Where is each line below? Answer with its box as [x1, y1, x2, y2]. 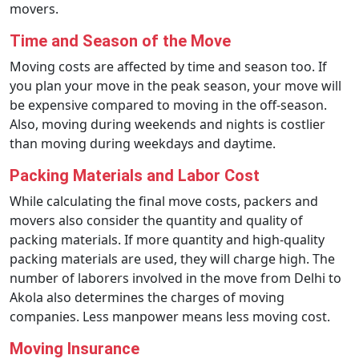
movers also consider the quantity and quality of [10, 212, 303, 229]
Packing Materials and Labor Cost [10, 166, 260, 185]
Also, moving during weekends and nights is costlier [10, 115, 325, 133]
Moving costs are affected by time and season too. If [10, 58, 327, 75]
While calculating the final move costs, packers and [10, 192, 318, 210]
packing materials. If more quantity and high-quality [10, 231, 325, 248]
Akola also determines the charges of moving [10, 288, 284, 306]
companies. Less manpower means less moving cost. [10, 308, 330, 325]
